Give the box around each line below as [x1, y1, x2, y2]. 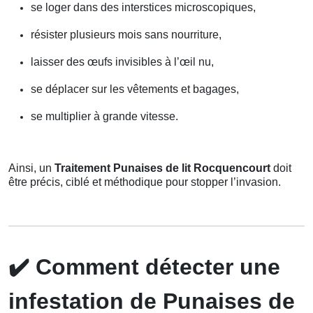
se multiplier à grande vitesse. [31, 110, 178, 123]
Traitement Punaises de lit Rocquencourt [54, 162, 270, 175]
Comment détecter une [29, 254, 280, 280]
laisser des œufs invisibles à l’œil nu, [31, 56, 214, 68]
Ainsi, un [8, 162, 54, 175]
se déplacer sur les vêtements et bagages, [31, 83, 239, 96]
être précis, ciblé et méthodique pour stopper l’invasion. [8, 176, 281, 189]
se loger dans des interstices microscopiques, [31, 1, 256, 14]
